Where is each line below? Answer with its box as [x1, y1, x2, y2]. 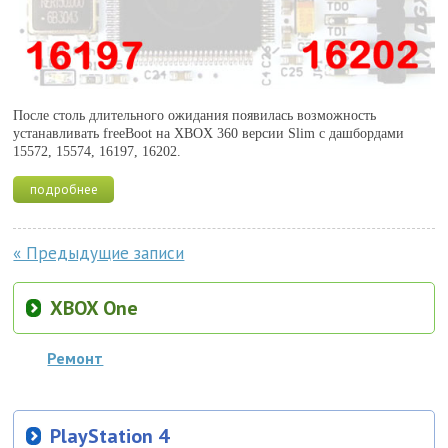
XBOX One [50, 294, 139, 321]
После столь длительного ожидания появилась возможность [13, 107, 377, 123]
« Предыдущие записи [13, 241, 185, 264]
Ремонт [47, 347, 104, 368]
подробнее [29, 180, 98, 198]
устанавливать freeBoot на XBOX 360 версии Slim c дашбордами [13, 125, 405, 141]
